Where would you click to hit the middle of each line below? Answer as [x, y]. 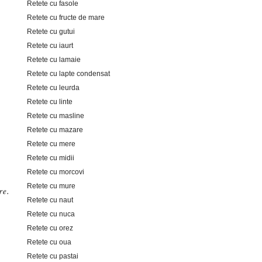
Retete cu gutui [51, 31]
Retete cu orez [50, 228]
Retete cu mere [51, 144]
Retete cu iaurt [50, 45]
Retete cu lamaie [54, 59]
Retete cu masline [56, 116]
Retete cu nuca [51, 214]
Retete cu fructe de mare [66, 17]
